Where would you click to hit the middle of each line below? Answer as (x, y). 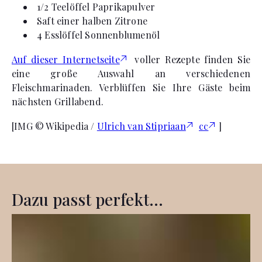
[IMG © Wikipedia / (54, 126)
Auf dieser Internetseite (66, 59)
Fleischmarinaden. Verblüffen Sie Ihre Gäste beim (131, 87)
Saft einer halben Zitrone (92, 20)
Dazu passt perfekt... (87, 199)
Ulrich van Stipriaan (141, 126)
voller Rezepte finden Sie (190, 59)
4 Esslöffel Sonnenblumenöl (99, 35)
